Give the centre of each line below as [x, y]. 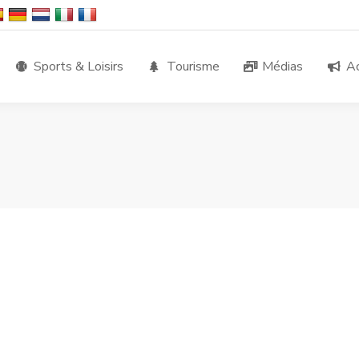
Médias [282, 67]
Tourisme [193, 67]
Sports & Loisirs [79, 67]
